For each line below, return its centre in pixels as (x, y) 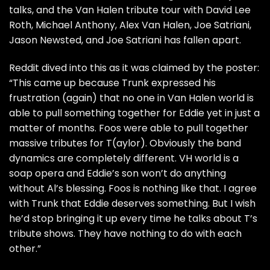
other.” (25, 248)
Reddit (24, 67)
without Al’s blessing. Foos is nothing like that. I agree (133, 188)
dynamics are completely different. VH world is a (124, 158)
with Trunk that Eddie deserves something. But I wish (132, 203)
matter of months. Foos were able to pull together (129, 128)
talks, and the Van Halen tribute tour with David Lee (130, 10)
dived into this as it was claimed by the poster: (149, 67)
